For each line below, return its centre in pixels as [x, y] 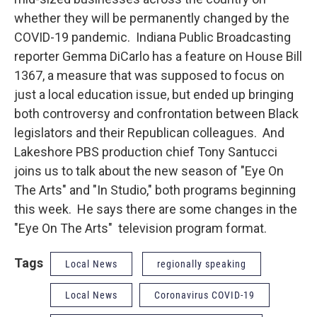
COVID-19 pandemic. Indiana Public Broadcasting [152, 37]
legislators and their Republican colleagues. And [149, 132]
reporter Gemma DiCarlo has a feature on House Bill [158, 56]
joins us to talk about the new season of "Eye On [149, 171]
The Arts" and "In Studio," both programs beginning [155, 190]
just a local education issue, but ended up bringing [154, 94]
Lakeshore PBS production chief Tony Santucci [146, 151]
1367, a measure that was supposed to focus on [149, 75]
